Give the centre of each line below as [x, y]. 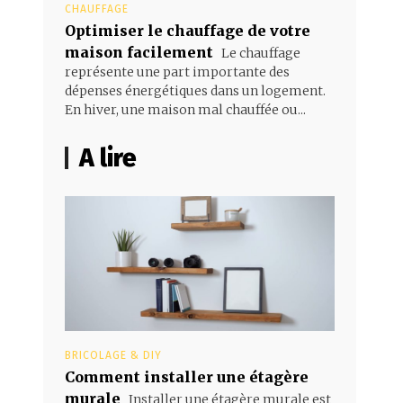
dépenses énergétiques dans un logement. [195, 90]
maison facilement [139, 52]
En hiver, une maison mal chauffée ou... [185, 109]
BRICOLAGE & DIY [113, 355]
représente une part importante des [177, 72]
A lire [108, 157]
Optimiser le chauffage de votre [188, 30]
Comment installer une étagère [187, 376]
